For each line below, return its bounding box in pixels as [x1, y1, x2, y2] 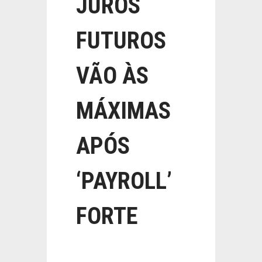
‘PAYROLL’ [76, 167, 172, 195]
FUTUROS [76, 27, 166, 54]
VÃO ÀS [76, 62, 149, 89]
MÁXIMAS [76, 97, 171, 125]
